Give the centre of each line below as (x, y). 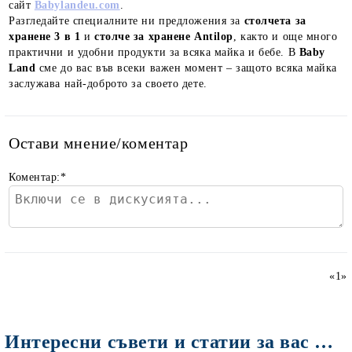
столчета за (275, 21)
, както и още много (285, 37)
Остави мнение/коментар (99, 143)
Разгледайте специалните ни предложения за (126, 21)
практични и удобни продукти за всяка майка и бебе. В (154, 52)
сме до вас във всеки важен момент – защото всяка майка (187, 68)
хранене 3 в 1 (45, 37)
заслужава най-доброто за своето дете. (108, 84)
